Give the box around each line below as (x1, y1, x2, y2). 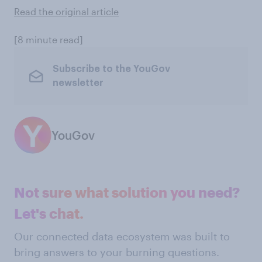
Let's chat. (14, 205, 84, 222)
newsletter (52, 78, 104, 88)
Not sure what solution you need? (14, 184, 240, 201)
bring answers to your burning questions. (14, 246, 219, 258)
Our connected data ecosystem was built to (14, 230, 230, 243)
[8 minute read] (14, 34, 83, 45)
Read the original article (14, 6, 119, 17)
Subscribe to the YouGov (52, 64, 170, 74)
